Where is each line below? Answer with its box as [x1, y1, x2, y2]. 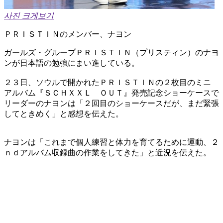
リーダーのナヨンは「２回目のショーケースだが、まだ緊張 [4, 99, 219, 108]
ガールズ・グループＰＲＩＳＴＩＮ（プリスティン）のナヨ [4, 48, 219, 57]
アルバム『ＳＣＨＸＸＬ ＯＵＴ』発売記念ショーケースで [4, 88, 219, 97]
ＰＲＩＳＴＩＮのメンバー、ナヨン [4, 29, 131, 38]
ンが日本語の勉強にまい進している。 [4, 58, 139, 67]
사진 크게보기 [4, 11, 54, 20]
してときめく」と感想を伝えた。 [4, 109, 123, 118]
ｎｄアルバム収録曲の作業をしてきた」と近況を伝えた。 [4, 148, 211, 157]
